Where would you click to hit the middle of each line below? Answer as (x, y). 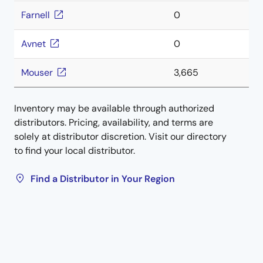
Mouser (37, 73)
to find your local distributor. (75, 151)
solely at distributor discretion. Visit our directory (120, 136)
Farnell (36, 15)
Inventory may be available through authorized (114, 108)
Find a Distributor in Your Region (103, 179)
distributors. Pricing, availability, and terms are (114, 122)
